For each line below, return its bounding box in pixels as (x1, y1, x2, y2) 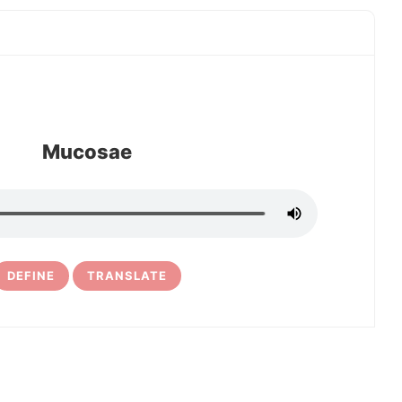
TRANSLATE (87, 268, 167, 283)
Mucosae (42, 140, 132, 163)
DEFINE (7, 268, 55, 283)
